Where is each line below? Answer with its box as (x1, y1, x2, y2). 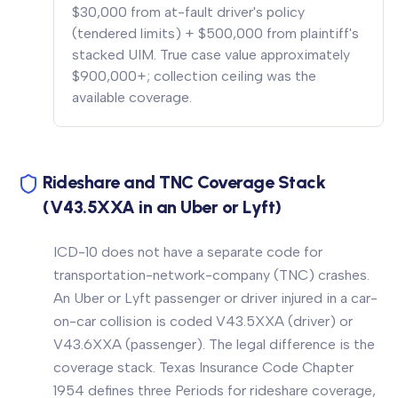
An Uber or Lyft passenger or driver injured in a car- (53, 290, 378, 306)
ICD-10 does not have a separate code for (53, 243, 322, 260)
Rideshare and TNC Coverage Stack (43, 171, 325, 193)
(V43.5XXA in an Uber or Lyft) (43, 196, 282, 218)
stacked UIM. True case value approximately (72, 46, 350, 63)
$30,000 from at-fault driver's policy (72, 4, 305, 20)
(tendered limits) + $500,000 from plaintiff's (72, 25, 359, 42)
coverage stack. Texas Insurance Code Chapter (53, 359, 354, 376)
